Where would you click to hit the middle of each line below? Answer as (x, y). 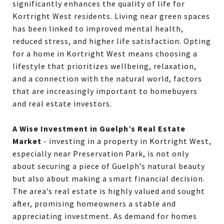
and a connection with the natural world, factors (107, 78)
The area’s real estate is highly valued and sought (109, 191)
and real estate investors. (62, 103)
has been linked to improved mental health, (98, 28)
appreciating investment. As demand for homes (105, 216)
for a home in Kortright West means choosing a (105, 53)
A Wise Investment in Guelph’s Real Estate (99, 128)
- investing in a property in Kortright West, (126, 141)
